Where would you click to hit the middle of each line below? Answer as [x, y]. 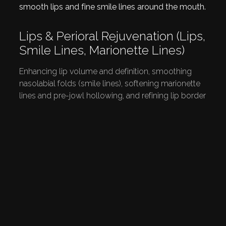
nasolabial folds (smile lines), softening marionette [110, 84]
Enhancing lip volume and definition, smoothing [106, 72]
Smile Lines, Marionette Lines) [102, 50]
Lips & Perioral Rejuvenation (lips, [112, 36]
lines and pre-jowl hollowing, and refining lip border [113, 96]
